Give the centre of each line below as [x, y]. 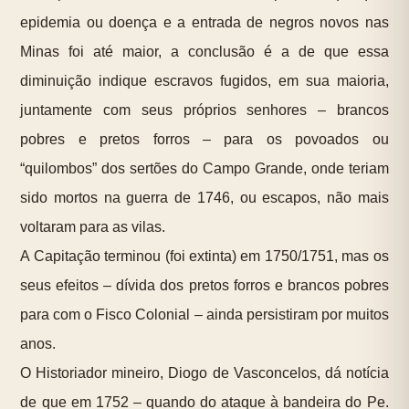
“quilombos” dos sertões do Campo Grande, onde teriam [204, 169]
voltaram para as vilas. [93, 227]
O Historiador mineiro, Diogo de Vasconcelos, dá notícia [204, 373]
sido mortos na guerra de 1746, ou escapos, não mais [204, 198]
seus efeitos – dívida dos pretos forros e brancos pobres [204, 286]
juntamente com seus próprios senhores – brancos [204, 110]
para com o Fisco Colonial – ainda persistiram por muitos [204, 315]
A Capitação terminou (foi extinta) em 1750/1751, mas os [204, 257]
